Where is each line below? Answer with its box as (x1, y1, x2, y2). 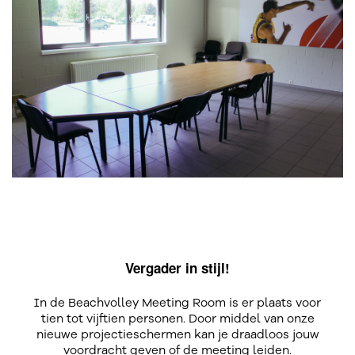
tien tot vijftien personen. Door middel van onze (40, 311, 315, 326)
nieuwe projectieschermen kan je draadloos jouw (36, 326, 319, 342)
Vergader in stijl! (125, 258, 230, 277)
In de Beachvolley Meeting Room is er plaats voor (34, 295, 321, 311)
